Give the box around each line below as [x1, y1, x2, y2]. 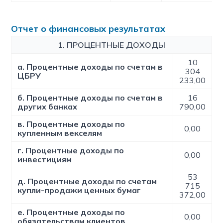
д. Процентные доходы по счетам [17, 176, 157, 186]
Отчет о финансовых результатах [11, 23, 166, 34]
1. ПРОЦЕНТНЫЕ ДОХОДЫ [58, 40, 166, 50]
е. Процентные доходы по [17, 207, 125, 217]
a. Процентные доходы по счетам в [17, 62, 163, 72]
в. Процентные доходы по [17, 119, 125, 129]
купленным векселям [17, 128, 103, 138]
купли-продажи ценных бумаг [17, 185, 141, 195]
